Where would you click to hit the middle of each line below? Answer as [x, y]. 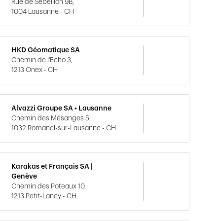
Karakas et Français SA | [52, 167]
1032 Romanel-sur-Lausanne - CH [64, 128]
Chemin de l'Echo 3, [42, 60]
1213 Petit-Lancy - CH [44, 196]
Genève [24, 177]
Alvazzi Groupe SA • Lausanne [62, 109]
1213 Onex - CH [35, 70]
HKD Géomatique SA [46, 50]
